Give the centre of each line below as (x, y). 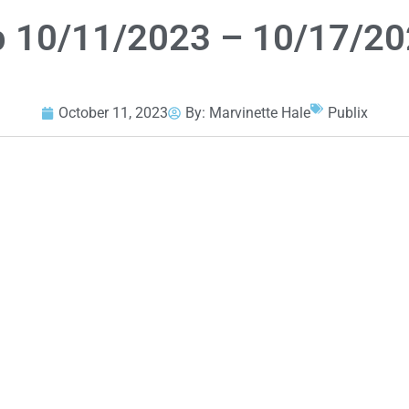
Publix (348, 113)
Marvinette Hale (260, 113)
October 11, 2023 (113, 113)
